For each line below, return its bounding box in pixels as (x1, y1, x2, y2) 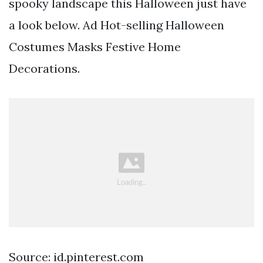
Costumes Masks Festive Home (9, 39, 181, 54)
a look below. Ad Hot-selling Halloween (9, 17, 224, 32)
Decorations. (9, 60, 80, 76)
